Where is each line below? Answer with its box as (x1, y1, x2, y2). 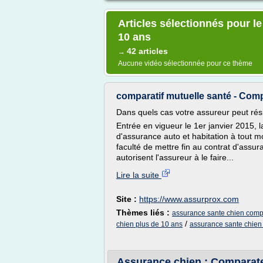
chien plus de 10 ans (116, 220, 183, 228)
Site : (116, 194, 139, 204)
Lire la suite (116, 170, 161, 180)
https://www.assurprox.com (139, 194, 239, 204)
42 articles (127, 46, 168, 56)
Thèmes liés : (116, 208, 172, 217)
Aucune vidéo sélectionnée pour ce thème (118, 59, 252, 68)
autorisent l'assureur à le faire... (116, 153, 234, 162)
